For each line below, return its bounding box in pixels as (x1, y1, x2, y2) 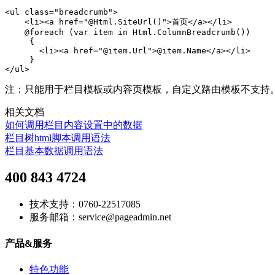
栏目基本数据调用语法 (5, 145, 103, 156)
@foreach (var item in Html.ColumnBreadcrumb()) (5, 27, 250, 37)
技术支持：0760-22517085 (29, 199, 141, 210)
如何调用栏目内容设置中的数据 (5, 119, 142, 130)
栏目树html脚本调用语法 (5, 132, 110, 143)
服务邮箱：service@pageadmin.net (29, 212, 171, 223)
